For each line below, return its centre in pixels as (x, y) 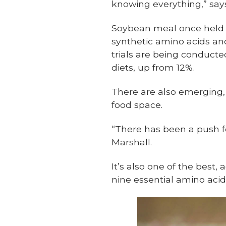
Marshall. (132, 142)
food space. (137, 104)
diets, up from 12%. (153, 67)
